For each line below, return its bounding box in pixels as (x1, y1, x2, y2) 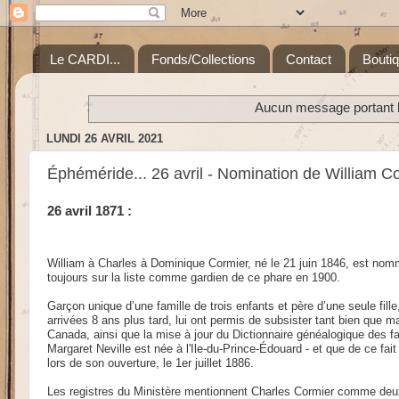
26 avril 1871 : (47, 203, 132, 218)
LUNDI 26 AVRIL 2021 (46, 131, 163, 145)
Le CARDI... (49, 51, 120, 67)
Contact (286, 51, 332, 67)
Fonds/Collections (151, 51, 256, 67)
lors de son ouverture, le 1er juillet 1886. (47, 355, 257, 370)
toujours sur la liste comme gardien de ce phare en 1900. (47, 270, 347, 284)
